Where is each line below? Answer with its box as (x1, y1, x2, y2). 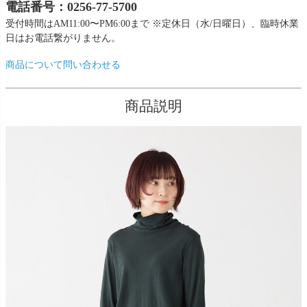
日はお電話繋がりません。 (5, 32, 121, 43)
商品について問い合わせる (5, 59, 121, 70)
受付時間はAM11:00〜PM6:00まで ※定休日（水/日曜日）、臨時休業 (5, 18, 299, 29)
